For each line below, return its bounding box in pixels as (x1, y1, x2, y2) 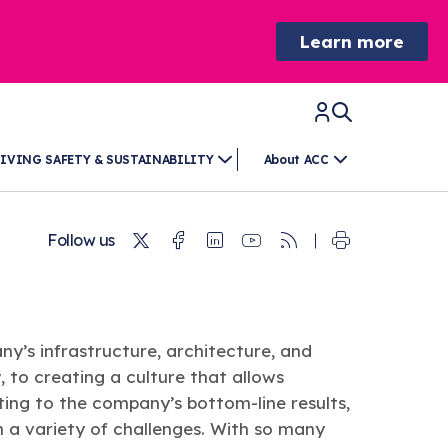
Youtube (263, 227, 353, 256)
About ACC (263, 151, 329, 167)
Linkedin (226, 227, 321, 256)
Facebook (189, 227, 296, 256)
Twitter (152, 227, 228, 256)
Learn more (300, 31, 404, 53)
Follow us (47, 230, 115, 251)
